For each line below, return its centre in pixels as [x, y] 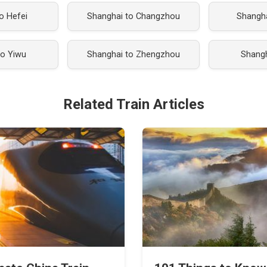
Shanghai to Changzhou [133, 16]
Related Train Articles [133, 104]
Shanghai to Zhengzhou [133, 55]
